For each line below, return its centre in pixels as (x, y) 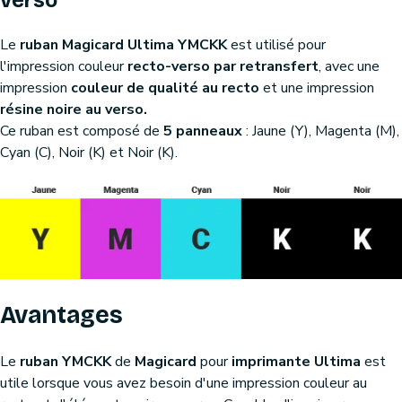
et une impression (317, 88)
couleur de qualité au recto (165, 88)
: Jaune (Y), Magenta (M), (321, 131)
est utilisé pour (276, 45)
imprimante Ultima (296, 361)
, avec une (349, 66)
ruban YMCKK (66, 361)
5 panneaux (203, 131)
